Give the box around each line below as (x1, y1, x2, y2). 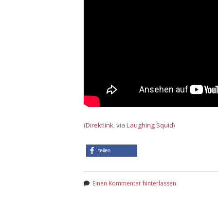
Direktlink (86, 120, 113, 129)
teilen (98, 147, 110, 153)
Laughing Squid (127, 120, 173, 129)
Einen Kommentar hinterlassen (92, 179, 176, 187)
